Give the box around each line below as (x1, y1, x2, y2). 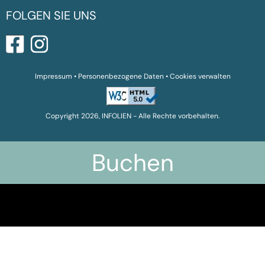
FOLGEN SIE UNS (6, 8, 96, 24)
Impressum (34, 72, 72, 82)
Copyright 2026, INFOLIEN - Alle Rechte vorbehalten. (46, 111, 219, 121)
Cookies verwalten (169, 72, 231, 82)
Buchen (91, 147, 174, 178)
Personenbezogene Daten (77, 72, 164, 82)
